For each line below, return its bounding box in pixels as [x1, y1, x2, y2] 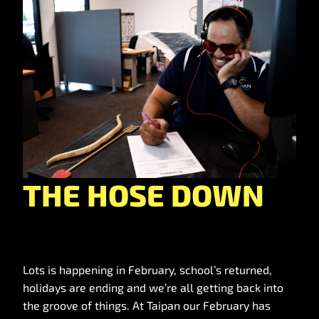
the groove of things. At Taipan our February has [23, 298, 271, 312]
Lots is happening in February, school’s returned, [23, 263, 272, 276]
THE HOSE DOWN [23, 177, 264, 212]
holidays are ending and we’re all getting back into [23, 281, 283, 294]
